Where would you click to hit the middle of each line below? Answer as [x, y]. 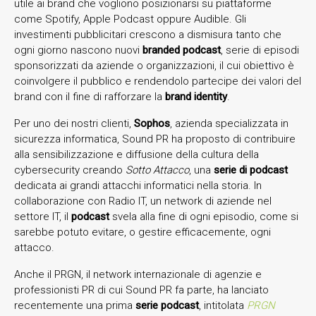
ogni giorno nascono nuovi [78, 50]
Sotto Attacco [157, 170]
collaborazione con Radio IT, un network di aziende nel [143, 201]
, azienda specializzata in [229, 123]
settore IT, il [43, 216]
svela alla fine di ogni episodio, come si [204, 216]
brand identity [196, 96]
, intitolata [223, 305]
